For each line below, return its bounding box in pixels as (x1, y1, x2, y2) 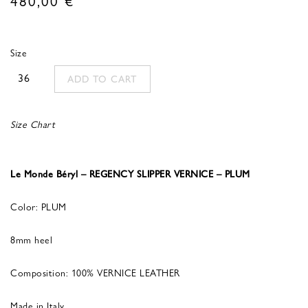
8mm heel (10, 232, 52, 246)
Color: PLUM (10, 199, 67, 213)
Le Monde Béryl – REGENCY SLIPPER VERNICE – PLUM (10, 166, 250, 180)
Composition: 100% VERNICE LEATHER (10, 265, 180, 279)
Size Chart (10, 116, 55, 131)
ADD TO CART (67, 71, 137, 86)
